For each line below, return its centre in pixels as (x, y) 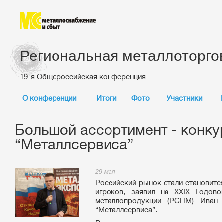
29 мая (105, 172)
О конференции (49, 98)
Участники (184, 98)
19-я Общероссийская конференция (83, 77)
